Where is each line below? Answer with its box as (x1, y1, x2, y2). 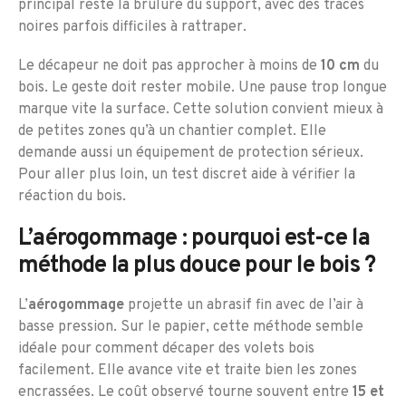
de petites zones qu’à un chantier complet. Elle (18, 122, 326, 141)
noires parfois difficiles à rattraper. (18, 18, 246, 37)
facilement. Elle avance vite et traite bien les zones (18, 361, 357, 380)
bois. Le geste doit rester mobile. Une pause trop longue (18, 79, 387, 98)
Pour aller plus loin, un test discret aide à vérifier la (18, 166, 355, 185)
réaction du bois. (18, 188, 126, 207)
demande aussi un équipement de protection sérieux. (18, 144, 363, 163)
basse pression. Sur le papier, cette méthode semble (18, 317, 363, 336)
